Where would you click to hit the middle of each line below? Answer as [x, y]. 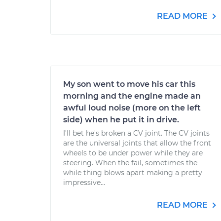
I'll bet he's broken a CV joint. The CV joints [136, 133]
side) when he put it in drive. [121, 120]
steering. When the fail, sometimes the [130, 163]
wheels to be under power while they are [133, 153]
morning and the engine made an [132, 96]
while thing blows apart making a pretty [133, 173]
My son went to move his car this [129, 84]
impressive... [84, 183]
